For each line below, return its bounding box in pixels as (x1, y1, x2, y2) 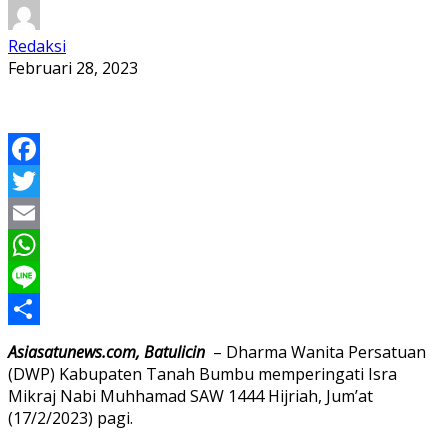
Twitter (8, 201, 63, 224)
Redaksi (8, 34, 66, 57)
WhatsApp (8, 265, 86, 288)
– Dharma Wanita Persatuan (205, 340, 426, 363)
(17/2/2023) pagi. (8, 406, 133, 429)
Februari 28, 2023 (8, 56, 138, 79)
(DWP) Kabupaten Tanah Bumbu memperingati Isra (8, 362, 397, 385)
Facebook (8, 169, 80, 192)
